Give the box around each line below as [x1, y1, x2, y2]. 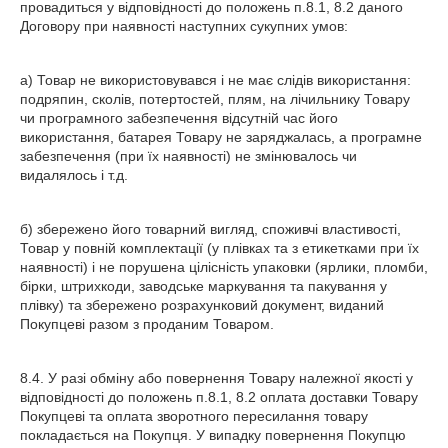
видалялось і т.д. [20, 167, 128, 183]
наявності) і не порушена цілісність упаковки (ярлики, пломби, [20, 259, 428, 275]
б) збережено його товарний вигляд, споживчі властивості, [20, 221, 401, 237]
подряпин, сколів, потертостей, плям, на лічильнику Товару [20, 91, 410, 107]
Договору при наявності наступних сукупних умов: [20, 18, 348, 34]
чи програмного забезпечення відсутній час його [20, 110, 338, 126]
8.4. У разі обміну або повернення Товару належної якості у [20, 370, 413, 386]
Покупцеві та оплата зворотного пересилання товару [20, 408, 368, 424]
